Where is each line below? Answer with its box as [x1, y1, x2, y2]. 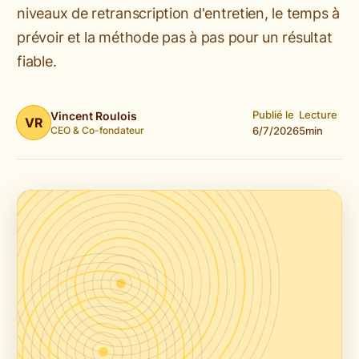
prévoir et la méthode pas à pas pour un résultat [17, 29, 333, 46]
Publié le [252, 108, 294, 121]
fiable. [17, 53, 57, 70]
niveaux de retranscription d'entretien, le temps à [17, 5, 340, 22]
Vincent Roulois [50, 108, 138, 123]
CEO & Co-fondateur [50, 123, 145, 136]
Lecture [298, 108, 337, 121]
